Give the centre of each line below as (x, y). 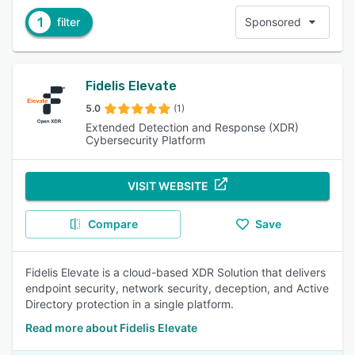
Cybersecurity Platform (145, 140)
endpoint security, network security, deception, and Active (177, 288)
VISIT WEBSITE (168, 186)
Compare (113, 224)
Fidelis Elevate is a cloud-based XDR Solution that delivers (176, 272)
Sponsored (273, 22)
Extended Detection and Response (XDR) (192, 127)
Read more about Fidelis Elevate (111, 328)
